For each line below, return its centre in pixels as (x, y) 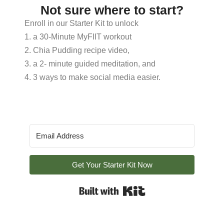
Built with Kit (167, 187)
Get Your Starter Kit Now (112, 164)
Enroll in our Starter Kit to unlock (82, 23)
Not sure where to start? (112, 10)
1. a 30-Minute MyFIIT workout (78, 36)
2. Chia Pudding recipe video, (77, 50)
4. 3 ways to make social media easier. (93, 77)
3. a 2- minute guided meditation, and (90, 63)
